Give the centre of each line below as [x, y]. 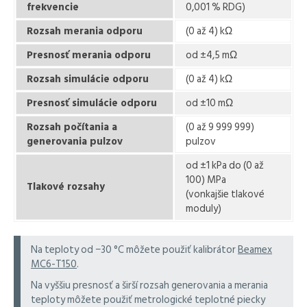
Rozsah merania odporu [85, 31]
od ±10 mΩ [209, 103]
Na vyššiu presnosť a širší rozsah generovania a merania [149, 285]
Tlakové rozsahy [66, 187]
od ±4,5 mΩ [211, 55]
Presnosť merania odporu [89, 55]
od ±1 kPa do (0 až [225, 165]
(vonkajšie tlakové [225, 194]
